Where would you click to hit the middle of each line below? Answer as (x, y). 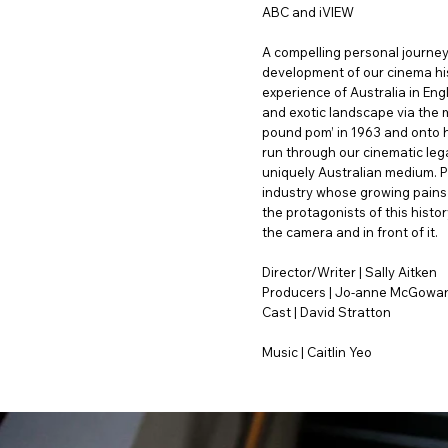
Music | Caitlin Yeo (316, 351)
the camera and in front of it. (349, 231)
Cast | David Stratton (326, 311)
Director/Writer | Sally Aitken (349, 271)
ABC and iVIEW (307, 11)
